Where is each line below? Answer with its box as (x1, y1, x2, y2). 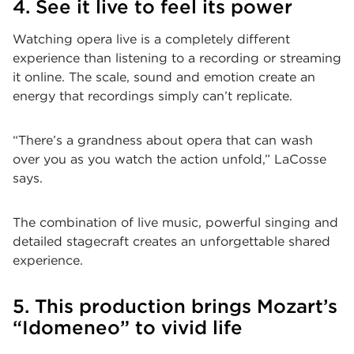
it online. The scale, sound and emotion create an (13, 70, 315, 85)
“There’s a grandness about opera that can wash (13, 133, 313, 148)
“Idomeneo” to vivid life (13, 316, 243, 339)
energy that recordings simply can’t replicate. (13, 88, 296, 104)
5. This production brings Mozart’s (13, 295, 337, 318)
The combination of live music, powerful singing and (13, 215, 338, 230)
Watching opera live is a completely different (13, 32, 290, 47)
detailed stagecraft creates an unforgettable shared (13, 234, 330, 249)
